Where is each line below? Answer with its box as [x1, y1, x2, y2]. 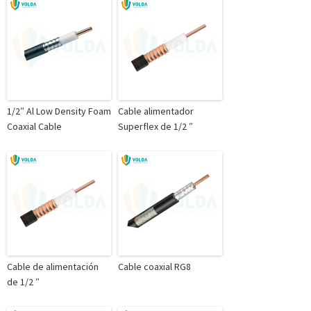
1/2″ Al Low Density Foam [7, 105, 111, 118]
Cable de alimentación [7, 260, 99, 274]
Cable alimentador [118, 105, 194, 118]
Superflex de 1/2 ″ [118, 120, 193, 133]
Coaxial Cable [7, 120, 62, 133]
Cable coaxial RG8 [118, 260, 191, 274]
